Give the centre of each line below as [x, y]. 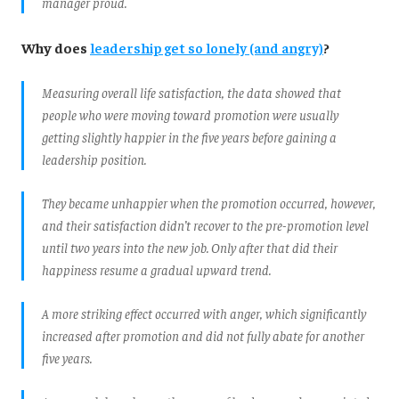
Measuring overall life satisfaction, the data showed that [191, 92]
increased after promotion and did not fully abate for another [203, 335]
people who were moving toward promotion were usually [190, 114]
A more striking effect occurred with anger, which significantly [204, 313]
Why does [56, 47]
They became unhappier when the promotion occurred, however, [209, 202]
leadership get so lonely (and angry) [207, 47]
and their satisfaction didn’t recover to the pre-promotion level [205, 224]
